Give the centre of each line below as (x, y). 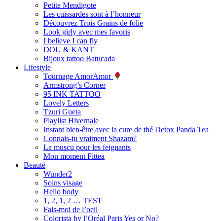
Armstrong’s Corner (74, 85)
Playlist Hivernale (71, 120)
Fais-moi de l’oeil (71, 209)
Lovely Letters (66, 103)
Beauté (35, 165)
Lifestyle (37, 67)
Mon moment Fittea (74, 156)
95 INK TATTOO (72, 94)
